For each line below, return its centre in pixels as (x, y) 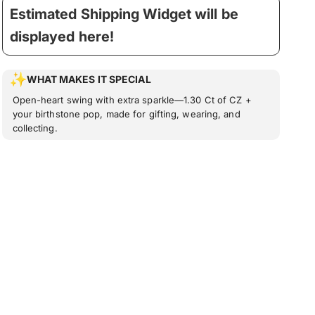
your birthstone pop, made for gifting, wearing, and (126, 114)
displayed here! (62, 36)
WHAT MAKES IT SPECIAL (89, 79)
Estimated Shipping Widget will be (124, 14)
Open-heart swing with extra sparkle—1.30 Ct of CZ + (132, 99)
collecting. (35, 128)
